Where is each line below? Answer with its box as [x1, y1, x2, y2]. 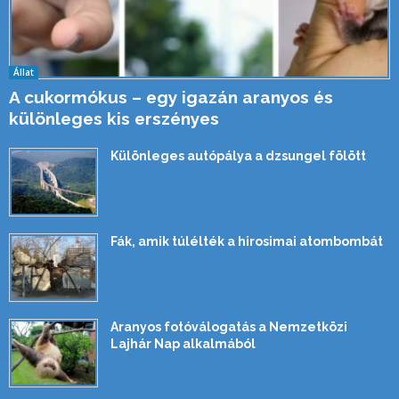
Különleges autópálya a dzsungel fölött [110, 149, 366, 164]
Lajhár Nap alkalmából [110, 337, 256, 352]
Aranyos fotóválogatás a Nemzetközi [110, 320, 347, 335]
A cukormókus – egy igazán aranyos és [9, 87, 333, 108]
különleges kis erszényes [9, 109, 219, 129]
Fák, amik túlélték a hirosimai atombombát [110, 234, 383, 249]
